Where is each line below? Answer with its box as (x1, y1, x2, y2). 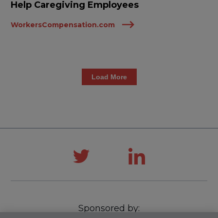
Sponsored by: (78, 203, 140, 214)
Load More (91, 73, 127, 81)
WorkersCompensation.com (11, 20, 115, 29)
